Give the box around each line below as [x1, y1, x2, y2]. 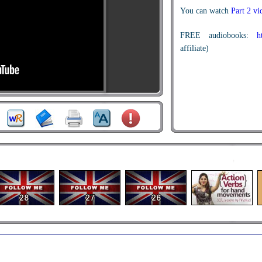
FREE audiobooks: [180, 31, 257, 40]
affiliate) [180, 44, 209, 53]
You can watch [180, 6, 231, 15]
